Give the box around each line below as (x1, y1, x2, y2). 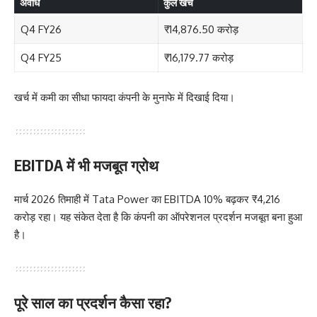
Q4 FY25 (20, 51, 62, 65)
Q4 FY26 (20, 23, 62, 37)
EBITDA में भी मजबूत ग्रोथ (14, 155, 158, 175)
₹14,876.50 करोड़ (163, 23, 238, 37)
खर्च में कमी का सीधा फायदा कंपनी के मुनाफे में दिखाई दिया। (14, 90, 235, 104)
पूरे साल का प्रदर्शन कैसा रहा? (14, 293, 172, 313)
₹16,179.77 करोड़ (163, 51, 234, 65)
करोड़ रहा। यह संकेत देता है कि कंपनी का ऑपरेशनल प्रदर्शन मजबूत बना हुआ (14, 210, 302, 224)
